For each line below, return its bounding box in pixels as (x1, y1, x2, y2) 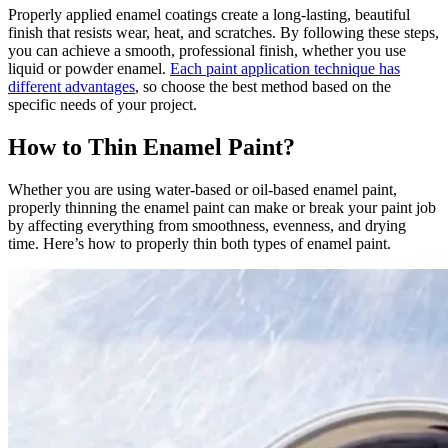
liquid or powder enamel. (8, 59, 170, 77)
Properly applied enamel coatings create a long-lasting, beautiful (8, 5, 410, 23)
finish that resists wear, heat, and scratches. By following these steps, (8, 23, 439, 41)
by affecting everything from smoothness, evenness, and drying (8, 216, 406, 234)
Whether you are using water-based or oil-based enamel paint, (8, 180, 397, 198)
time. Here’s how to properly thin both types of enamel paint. (8, 234, 391, 252)
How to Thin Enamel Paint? (8, 133, 295, 160)
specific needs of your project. (8, 95, 197, 113)
